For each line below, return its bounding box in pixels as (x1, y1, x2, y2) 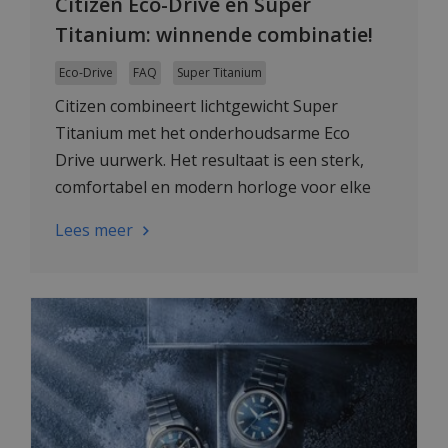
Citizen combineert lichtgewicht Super (55, 95, 338, 118)
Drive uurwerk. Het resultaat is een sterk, (55, 149, 364, 172)
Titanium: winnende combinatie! (55, 21, 373, 49)
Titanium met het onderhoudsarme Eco (55, 122, 350, 145)
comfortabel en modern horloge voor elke (55, 176, 371, 199)
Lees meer (55, 219, 133, 242)
